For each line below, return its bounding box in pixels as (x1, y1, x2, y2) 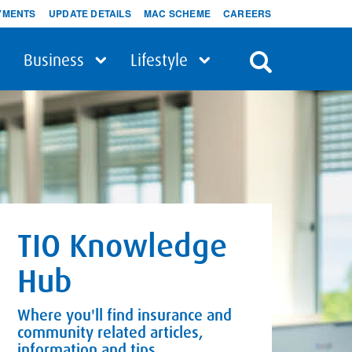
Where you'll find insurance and (17, 305, 232, 324)
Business (24, 49, 89, 70)
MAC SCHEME (144, 6, 211, 20)
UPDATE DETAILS (49, 6, 131, 20)
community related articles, (17, 322, 203, 342)
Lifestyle (130, 49, 192, 70)
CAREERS (223, 6, 272, 20)
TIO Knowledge (17, 225, 227, 265)
